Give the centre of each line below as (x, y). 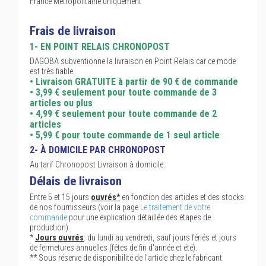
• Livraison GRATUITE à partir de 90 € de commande (134, 82)
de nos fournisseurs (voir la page (85, 207)
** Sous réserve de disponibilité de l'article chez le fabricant (126, 258)
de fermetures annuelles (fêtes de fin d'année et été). (113, 248)
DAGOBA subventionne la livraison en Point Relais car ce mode (133, 61)
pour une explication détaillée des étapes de (139, 217)
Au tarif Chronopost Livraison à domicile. (97, 164)
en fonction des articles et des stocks (182, 197)
